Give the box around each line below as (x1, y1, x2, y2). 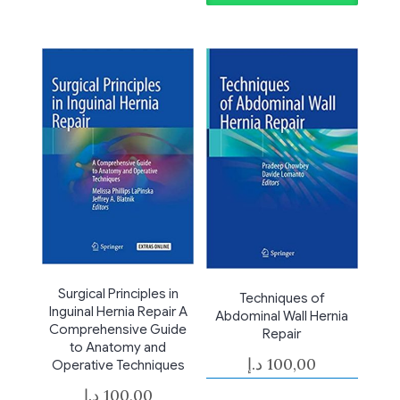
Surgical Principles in (57, 286, 179, 303)
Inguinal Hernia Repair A (48, 304, 187, 321)
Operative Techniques (51, 357, 185, 374)
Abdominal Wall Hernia (215, 308, 349, 324)
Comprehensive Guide (49, 321, 187, 338)
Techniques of (238, 290, 325, 306)
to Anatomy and (70, 339, 167, 356)
